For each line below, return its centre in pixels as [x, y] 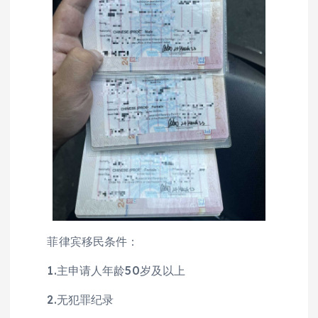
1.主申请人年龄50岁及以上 [105, 271]
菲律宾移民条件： [82, 242]
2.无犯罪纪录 [69, 300]
